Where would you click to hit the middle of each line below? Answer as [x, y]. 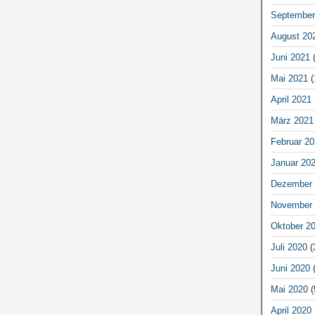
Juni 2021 [290, 57]
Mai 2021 [289, 78]
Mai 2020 [289, 289]
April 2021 [291, 99]
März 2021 [292, 120]
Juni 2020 [290, 268]
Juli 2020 [289, 247]
